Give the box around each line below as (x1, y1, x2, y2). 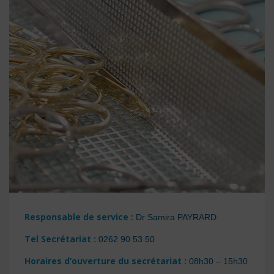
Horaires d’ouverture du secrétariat (24, 255, 184, 267)
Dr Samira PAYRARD (133, 212, 217, 222)
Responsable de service (24, 211, 131, 223)
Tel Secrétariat (24, 233, 91, 245)
